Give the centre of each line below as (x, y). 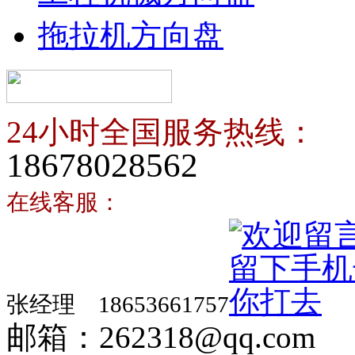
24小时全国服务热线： (161, 132)
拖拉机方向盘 (131, 35)
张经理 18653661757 (118, 304)
